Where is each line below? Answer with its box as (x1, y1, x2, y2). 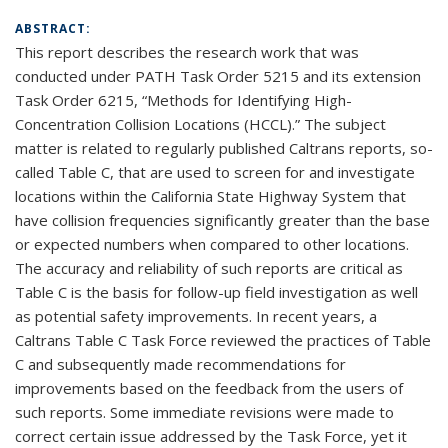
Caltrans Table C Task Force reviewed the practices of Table (15, 330, 431, 350)
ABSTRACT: (15, 20, 95, 37)
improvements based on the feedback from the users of (15, 378, 403, 398)
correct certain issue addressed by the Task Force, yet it (15, 426, 407, 446)
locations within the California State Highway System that (15, 186, 406, 206)
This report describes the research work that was (15, 42, 359, 62)
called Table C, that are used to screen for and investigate (15, 162, 415, 182)
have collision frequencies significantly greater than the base (15, 210, 430, 230)
